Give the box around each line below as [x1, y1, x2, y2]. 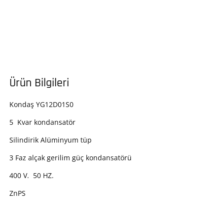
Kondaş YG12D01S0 [9, 100, 74, 110]
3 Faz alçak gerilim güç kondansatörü [9, 153, 132, 163]
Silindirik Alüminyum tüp [9, 135, 92, 145]
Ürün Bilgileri [9, 75, 69, 91]
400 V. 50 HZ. [9, 171, 54, 181]
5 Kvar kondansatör [9, 117, 75, 127]
